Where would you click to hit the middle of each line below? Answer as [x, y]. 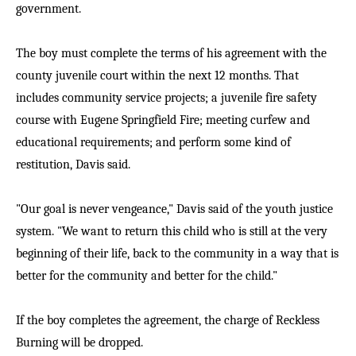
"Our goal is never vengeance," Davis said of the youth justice [174, 209]
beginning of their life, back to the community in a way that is [177, 253]
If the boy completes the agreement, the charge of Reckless [168, 320]
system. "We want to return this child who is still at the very [172, 231]
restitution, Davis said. [73, 164]
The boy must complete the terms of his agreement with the [171, 53]
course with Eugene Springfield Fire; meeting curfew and [163, 120]
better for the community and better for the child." [147, 276]
